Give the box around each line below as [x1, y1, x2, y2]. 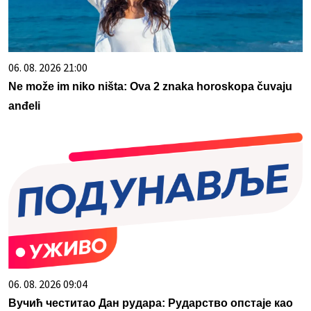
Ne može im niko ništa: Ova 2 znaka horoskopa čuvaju [8, 80, 292, 92]
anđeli [8, 99, 40, 112]
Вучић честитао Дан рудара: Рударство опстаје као [8, 296, 293, 309]
